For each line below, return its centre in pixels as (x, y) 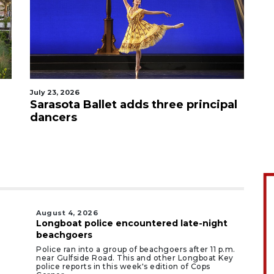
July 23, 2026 (55, 92)
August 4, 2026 (67, 213)
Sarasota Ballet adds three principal (134, 105)
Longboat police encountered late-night (132, 223)
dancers (54, 117)
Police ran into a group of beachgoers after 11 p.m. (136, 249)
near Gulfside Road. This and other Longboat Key (135, 258)
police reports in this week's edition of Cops (123, 266)
